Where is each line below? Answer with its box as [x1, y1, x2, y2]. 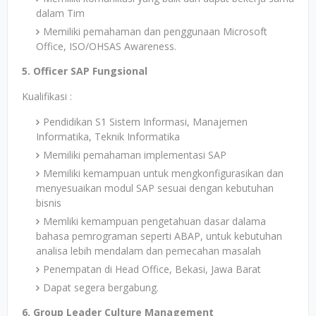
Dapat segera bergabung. [43, 281, 159, 294]
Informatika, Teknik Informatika [36, 130, 180, 143]
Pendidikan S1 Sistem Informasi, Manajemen [43, 115, 248, 128]
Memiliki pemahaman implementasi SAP [43, 148, 226, 162]
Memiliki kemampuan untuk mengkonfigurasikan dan [43, 166, 284, 180]
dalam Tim [36, 6, 85, 20]
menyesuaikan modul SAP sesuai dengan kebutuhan [36, 181, 274, 195]
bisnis [36, 196, 61, 209]
